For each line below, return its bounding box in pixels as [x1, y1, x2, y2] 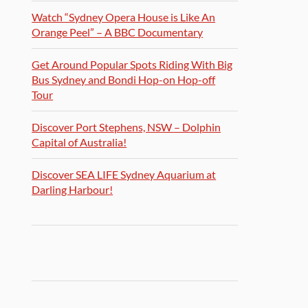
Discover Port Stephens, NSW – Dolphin [32, 120, 221, 133]
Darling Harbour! [32, 183, 113, 196]
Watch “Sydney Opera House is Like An [32, 10, 216, 23]
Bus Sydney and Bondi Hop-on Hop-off [32, 73, 216, 86]
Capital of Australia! [32, 135, 127, 148]
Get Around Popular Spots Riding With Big [32, 58, 233, 71]
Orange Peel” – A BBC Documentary [32, 25, 203, 38]
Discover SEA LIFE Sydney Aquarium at [32, 168, 217, 181]
